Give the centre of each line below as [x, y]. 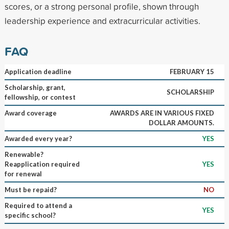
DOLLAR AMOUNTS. [181, 122]
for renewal [23, 174]
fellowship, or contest [40, 97]
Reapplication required [42, 164]
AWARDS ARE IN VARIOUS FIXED [162, 113]
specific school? [30, 215]
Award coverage [30, 113]
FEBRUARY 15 [192, 71]
